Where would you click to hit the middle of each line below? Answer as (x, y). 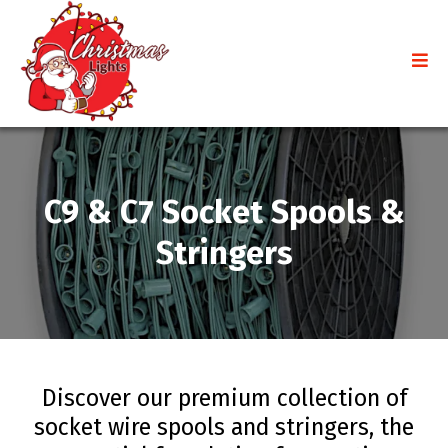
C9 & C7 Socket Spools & (224, 212)
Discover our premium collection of (224, 398)
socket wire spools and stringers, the (224, 427)
